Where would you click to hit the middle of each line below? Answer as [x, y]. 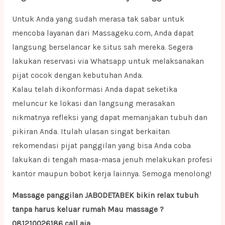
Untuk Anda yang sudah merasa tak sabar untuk [98, 19]
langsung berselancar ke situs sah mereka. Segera [102, 47]
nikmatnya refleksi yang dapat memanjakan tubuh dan [109, 117]
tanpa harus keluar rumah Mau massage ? [88, 210]
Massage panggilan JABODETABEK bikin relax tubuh [105, 196]
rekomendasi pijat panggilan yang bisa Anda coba [101, 145]
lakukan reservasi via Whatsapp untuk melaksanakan [108, 61]
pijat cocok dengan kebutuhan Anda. [77, 75]
